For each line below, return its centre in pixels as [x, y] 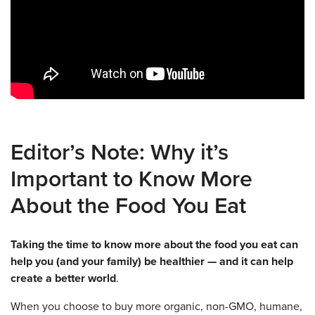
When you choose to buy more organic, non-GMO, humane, [156, 306]
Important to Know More [131, 179]
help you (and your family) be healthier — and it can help [152, 261]
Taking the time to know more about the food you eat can [154, 244]
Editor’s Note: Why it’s [120, 152]
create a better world [63, 278]
